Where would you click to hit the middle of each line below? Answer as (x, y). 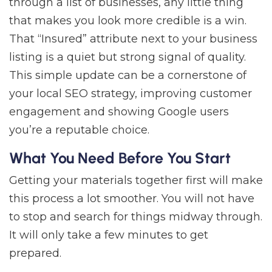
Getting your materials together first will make (136, 181)
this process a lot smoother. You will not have (132, 199)
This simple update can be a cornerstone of (128, 76)
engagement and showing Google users (119, 112)
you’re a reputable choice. (79, 130)
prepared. (35, 253)
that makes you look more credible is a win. (128, 21)
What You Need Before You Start (120, 158)
